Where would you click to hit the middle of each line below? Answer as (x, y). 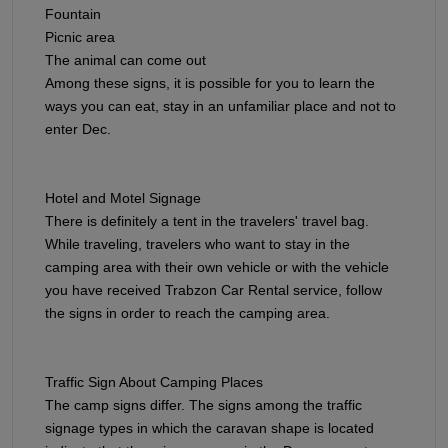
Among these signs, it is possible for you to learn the (210, 82)
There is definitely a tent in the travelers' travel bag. (207, 220)
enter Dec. (78, 128)
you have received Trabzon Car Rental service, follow (213, 289)
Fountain (73, 13)
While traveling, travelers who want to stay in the (197, 243)
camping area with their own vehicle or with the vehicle (217, 266)
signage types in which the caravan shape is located (209, 427)
